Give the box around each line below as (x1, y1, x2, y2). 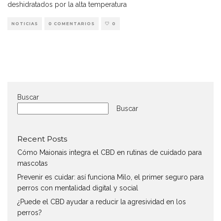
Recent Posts (17, 134, 67, 144)
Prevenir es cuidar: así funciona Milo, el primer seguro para (17, 173, 204, 181)
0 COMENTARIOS (48, 21, 95, 26)
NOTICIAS (11, 21, 38, 26)
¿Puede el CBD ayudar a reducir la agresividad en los (17, 197, 186, 206)
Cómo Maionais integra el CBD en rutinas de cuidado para (17, 148, 202, 156)
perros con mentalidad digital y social (17, 184, 138, 192)
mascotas (17, 159, 48, 167)
